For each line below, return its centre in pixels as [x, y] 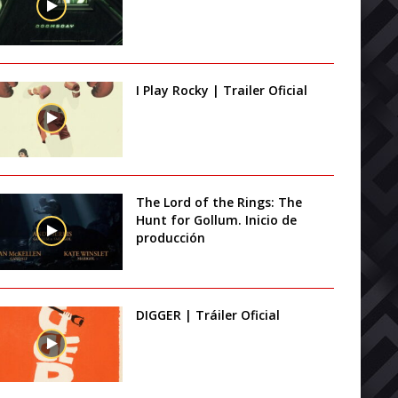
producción [171, 238]
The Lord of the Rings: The [219, 203]
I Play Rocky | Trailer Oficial [222, 90]
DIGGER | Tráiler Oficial [208, 314]
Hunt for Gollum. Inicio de [217, 220]
